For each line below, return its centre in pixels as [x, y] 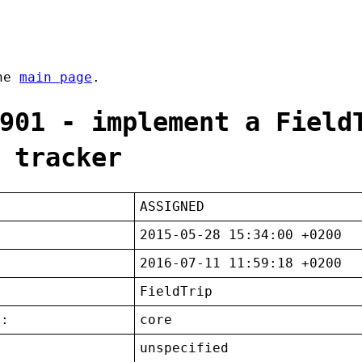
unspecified [185, 348]
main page [56, 78]
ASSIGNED [173, 207]
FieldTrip [177, 292]
